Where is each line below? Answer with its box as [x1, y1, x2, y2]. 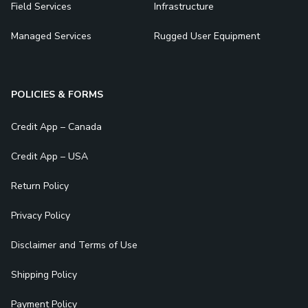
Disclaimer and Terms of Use [11, 239, 137, 252]
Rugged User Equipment [154, 30, 260, 43]
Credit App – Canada [11, 120, 102, 134]
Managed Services [11, 30, 91, 43]
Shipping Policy [11, 268, 77, 282]
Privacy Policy [11, 209, 70, 223]
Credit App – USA [11, 150, 88, 164]
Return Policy [11, 179, 69, 193]
